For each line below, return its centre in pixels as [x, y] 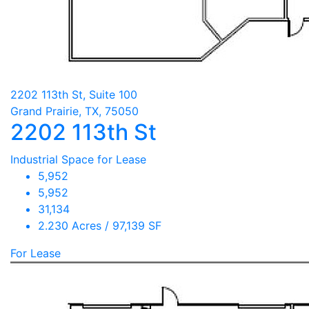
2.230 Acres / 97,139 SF [100, 226]
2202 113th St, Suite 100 [74, 94]
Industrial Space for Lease [78, 159]
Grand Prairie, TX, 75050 [74, 111]
